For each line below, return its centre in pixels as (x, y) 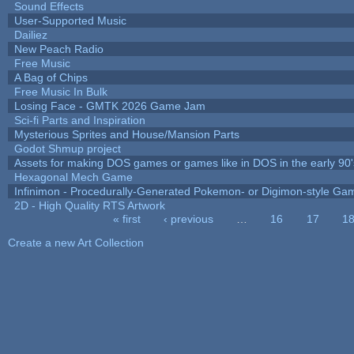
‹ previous (189, 218)
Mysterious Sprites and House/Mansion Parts (126, 134)
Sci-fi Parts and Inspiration (79, 120)
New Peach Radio (58, 49)
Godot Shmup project (67, 148)
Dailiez (30, 34)
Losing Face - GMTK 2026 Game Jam (109, 105)
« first (126, 218)
